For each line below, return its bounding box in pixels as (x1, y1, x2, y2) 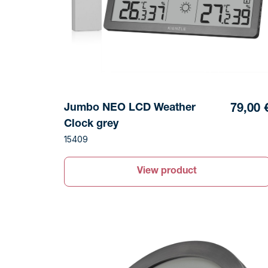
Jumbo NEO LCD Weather (64, 103, 196, 114)
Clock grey (64, 119, 119, 130)
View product (137, 167, 197, 177)
